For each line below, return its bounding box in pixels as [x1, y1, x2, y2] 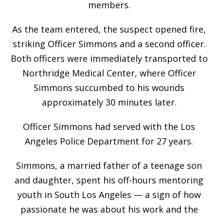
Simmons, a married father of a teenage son [16, 159, 202, 171]
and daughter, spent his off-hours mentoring [15, 174, 203, 186]
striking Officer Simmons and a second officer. [12, 37, 206, 50]
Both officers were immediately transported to [10, 52, 208, 64]
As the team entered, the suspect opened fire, [12, 23, 206, 35]
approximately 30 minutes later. [41, 96, 177, 108]
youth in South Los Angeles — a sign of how [17, 188, 201, 200]
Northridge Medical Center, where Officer [22, 67, 196, 79]
